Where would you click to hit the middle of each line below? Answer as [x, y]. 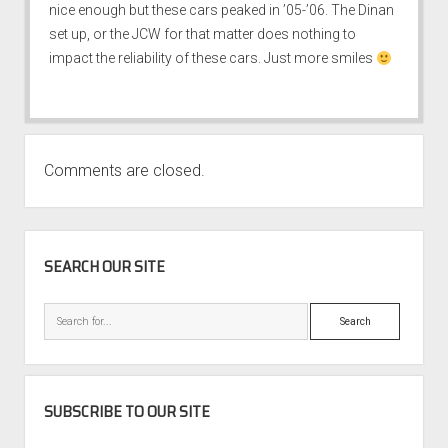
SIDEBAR [54, 242]
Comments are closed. [124, 171]
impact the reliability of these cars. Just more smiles [212, 58]
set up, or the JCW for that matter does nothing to [202, 34]
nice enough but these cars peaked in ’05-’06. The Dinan [221, 10]
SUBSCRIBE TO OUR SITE [126, 412]
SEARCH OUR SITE [104, 267]
